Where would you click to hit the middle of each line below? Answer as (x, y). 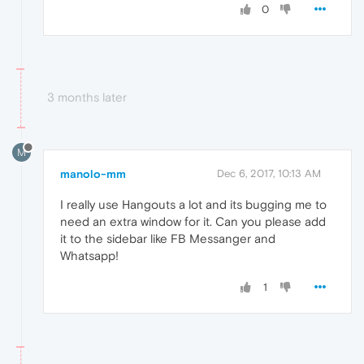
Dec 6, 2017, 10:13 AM (269, 174)
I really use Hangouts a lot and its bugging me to (193, 205)
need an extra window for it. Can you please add (193, 222)
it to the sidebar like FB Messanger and (168, 239)
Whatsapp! (89, 256)
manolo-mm (93, 174)
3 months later (87, 97)
